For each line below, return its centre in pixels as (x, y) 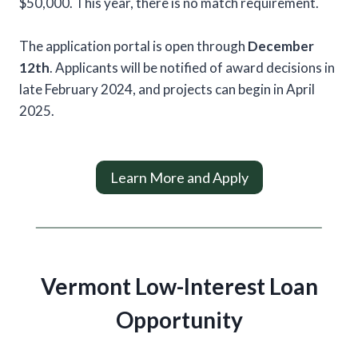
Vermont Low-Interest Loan (179, 286)
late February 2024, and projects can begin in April (167, 89)
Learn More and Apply (179, 178)
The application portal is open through (133, 46)
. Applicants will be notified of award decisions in (192, 67)
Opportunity (179, 320)
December (281, 46)
